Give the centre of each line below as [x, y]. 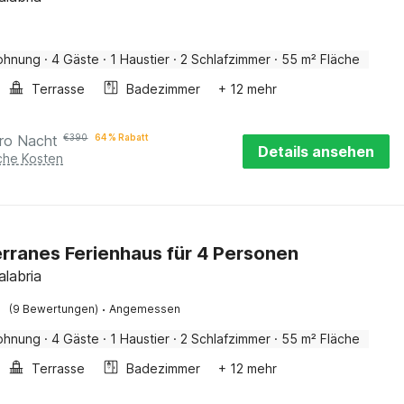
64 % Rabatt [122, 137]
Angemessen [145, 309]
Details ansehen [316, 151]
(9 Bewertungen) [54, 309]
